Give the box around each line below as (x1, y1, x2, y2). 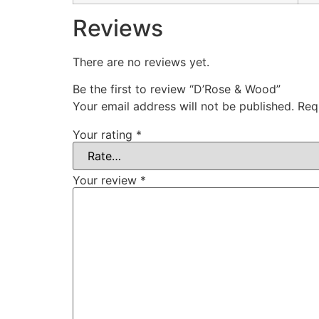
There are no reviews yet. (73, 54, 209, 69)
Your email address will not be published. (73, 98, 294, 113)
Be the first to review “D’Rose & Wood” (73, 81, 281, 96)
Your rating (73, 127, 136, 142)
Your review (73, 172, 140, 187)
